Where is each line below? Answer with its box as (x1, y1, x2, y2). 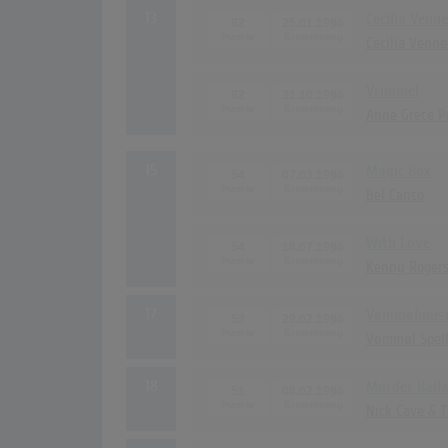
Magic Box (366, 162, 431, 181)
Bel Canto (366, 186, 424, 205)
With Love (366, 234, 430, 253)
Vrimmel (366, 82, 419, 101)
